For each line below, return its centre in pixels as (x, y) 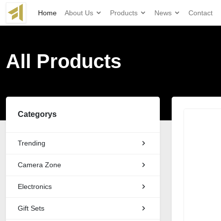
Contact (200, 13)
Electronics (35, 186)
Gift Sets (31, 208)
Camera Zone (39, 165)
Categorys (37, 114)
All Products (64, 61)
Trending (32, 143)
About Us (80, 13)
